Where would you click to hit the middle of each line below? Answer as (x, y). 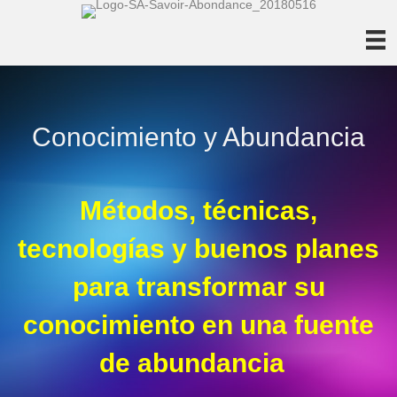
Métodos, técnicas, (198, 211)
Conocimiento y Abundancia (198, 137)
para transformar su (198, 287)
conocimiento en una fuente (198, 325)
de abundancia (198, 363)
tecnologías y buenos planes (198, 249)
